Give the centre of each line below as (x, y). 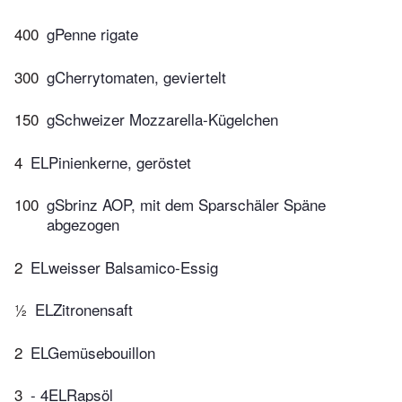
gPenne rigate (92, 34)
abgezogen (83, 224)
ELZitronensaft (84, 310)
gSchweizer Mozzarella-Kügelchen (162, 119)
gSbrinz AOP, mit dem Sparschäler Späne (186, 205)
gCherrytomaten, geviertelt (136, 76)
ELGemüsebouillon (93, 352)
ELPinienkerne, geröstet (111, 162)
